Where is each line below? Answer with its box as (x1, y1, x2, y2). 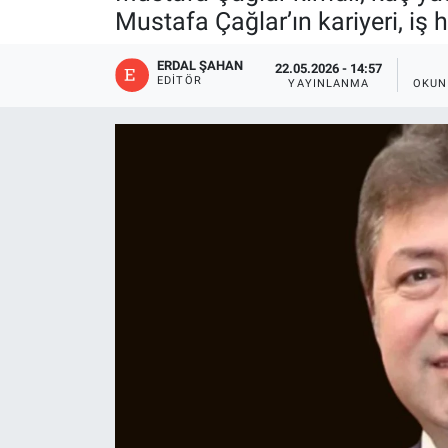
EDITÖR (157, 74, 202, 88)
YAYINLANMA (288, 76, 370, 90)
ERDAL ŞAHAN (157, 58, 244, 74)
